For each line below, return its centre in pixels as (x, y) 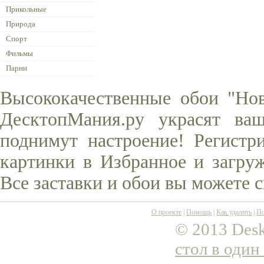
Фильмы (19, 53)
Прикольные (26, 9)
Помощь (199, 212)
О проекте (166, 212)
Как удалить (234, 212)
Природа (21, 24)
